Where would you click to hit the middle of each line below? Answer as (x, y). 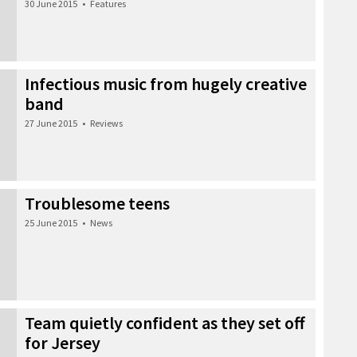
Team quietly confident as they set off (165, 322)
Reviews (106, 123)
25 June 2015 (51, 222)
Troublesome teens (97, 203)
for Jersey (63, 342)
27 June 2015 (51, 123)
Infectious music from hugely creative (166, 83)
